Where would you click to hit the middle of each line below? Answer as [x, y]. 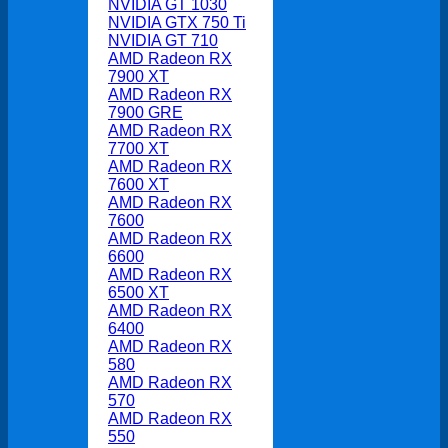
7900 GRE [145, 112]
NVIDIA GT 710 [163, 40]
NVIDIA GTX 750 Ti [177, 22]
